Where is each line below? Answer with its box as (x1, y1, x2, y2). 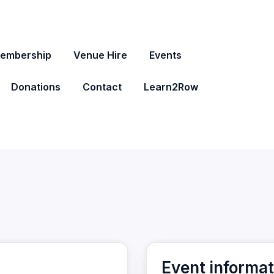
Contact (83, 81, 122, 93)
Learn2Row (144, 81, 198, 93)
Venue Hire (73, 49, 127, 61)
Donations (11, 81, 61, 93)
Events (149, 49, 182, 61)
